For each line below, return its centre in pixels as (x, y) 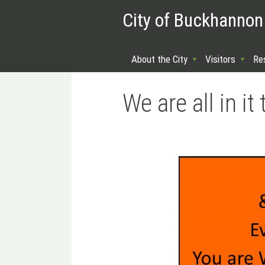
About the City (159, 59)
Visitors (220, 59)
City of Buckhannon (193, 20)
